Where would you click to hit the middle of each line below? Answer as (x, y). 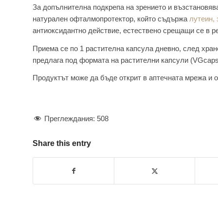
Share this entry (62, 144)
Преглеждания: (70, 119)
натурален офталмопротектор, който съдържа (111, 18)
